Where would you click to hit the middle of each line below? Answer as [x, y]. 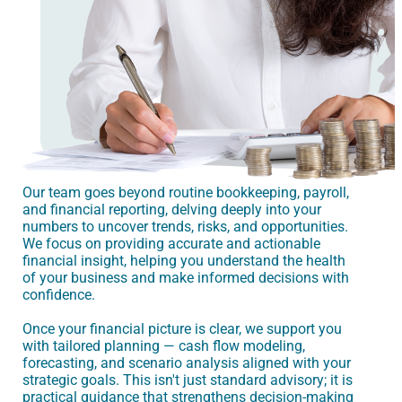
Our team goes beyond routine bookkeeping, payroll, [186, 193]
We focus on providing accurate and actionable [171, 244]
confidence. [59, 295]
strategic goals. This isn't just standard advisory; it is [188, 380]
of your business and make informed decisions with [186, 278]
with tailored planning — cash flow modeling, [164, 346]
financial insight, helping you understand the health [184, 261]
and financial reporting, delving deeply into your [172, 210]
